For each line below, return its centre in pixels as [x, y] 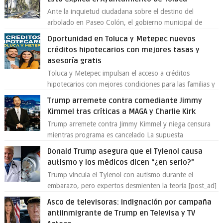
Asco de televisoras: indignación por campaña [130, 202]
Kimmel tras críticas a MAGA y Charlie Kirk [122, 112]
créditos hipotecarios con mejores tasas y [124, 50]
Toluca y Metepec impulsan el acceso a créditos [119, 73]
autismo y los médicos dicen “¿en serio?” [121, 163]
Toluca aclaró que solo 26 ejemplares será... [113, 34]
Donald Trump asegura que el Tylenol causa [125, 152]
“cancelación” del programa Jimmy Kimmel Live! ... [122, 146]
